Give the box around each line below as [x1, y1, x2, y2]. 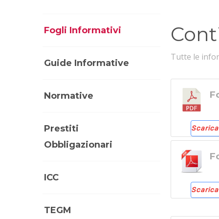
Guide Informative [44, 58, 129, 69]
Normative [44, 90, 93, 102]
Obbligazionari [44, 139, 112, 151]
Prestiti [44, 123, 79, 134]
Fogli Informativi [44, 25, 121, 36]
